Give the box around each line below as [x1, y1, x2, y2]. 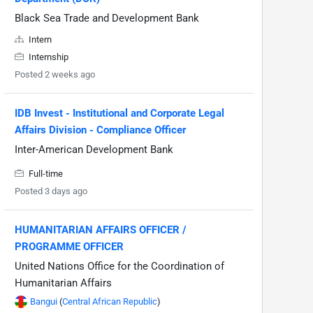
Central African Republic [62, 296, 157, 307]
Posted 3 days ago [15, 186, 87, 196]
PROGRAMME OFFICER [15, 240, 124, 253]
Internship [27, 52, 68, 62]
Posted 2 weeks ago [15, 69, 95, 80]
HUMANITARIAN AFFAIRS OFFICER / [15, 224, 187, 236]
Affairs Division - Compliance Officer [15, 124, 186, 136]
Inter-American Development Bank [15, 143, 173, 156]
